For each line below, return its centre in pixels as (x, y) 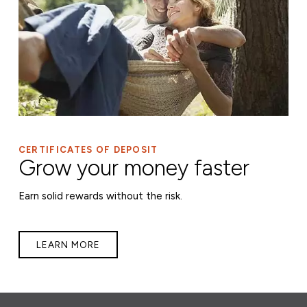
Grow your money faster (134, 168)
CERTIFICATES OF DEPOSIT (88, 149)
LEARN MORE (68, 244)
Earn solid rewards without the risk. (100, 196)
